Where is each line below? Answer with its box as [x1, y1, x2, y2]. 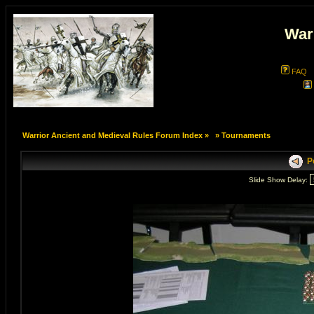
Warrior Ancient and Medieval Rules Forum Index [22, 131, 203, 139]
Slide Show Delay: [249, 176, 310, 184]
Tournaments [221, 131, 271, 139]
